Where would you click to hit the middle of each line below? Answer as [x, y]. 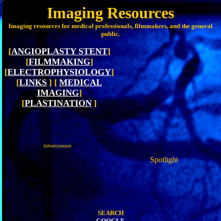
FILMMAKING [59, 62]
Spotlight [164, 160]
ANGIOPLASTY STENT [59, 51]
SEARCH [110, 213]
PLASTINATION [58, 103]
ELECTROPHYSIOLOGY [59, 72]
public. [110, 34]
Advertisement [57, 146]
